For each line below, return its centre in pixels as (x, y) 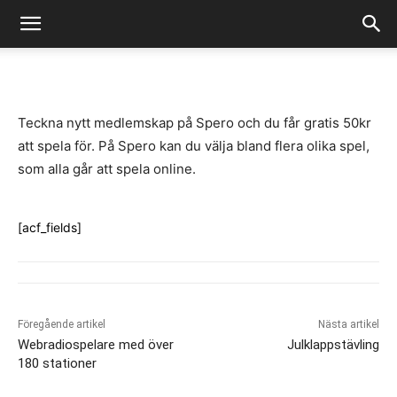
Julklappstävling (333, 345)
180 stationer (57, 363)
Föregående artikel (62, 324)
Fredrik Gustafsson (101, 35)
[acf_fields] (50, 227)
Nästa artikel (348, 324)
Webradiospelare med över (96, 345)
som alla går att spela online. (107, 169)
